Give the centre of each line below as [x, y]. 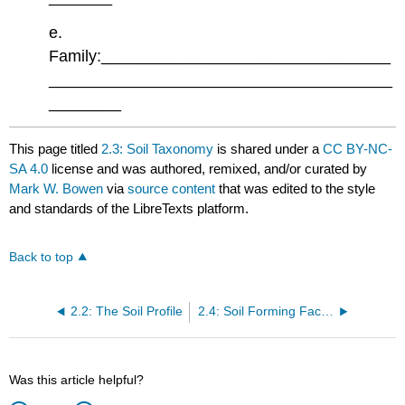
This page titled [56, 148]
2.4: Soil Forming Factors [328, 311]
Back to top [42, 257]
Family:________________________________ [220, 57]
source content [172, 188]
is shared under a [268, 148]
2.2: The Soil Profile [127, 311]
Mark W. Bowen [57, 188]
